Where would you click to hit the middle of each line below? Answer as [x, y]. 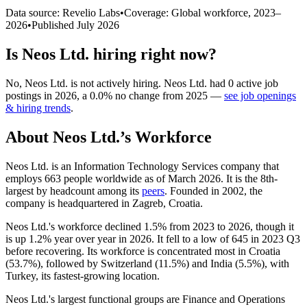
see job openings [260, 95]
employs [25, 178]
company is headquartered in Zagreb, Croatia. [104, 203]
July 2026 [98, 25]
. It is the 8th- [249, 178]
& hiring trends [38, 108]
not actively [105, 83]
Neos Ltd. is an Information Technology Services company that [142, 166]
